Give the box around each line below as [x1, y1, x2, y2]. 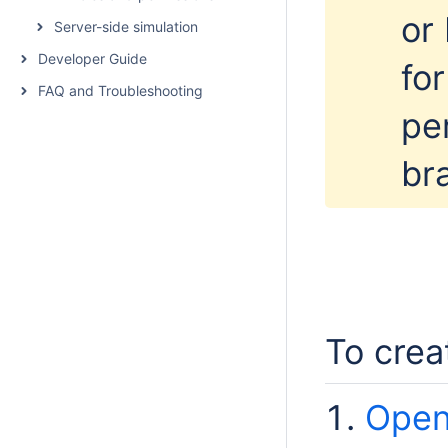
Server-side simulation [54, 18, 198, 35]
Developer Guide [38, 50, 147, 67]
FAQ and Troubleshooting [38, 82, 203, 99]
